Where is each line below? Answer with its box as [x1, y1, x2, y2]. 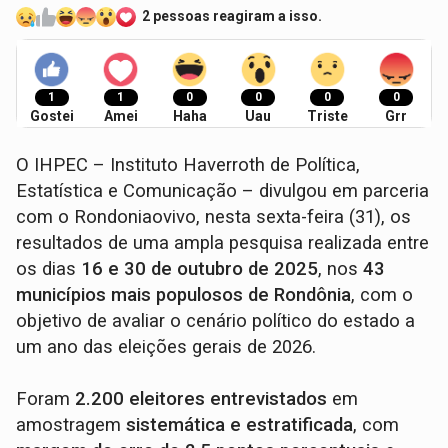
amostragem [16, 414, 127, 437]
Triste [306, 108, 348, 125]
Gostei [29, 108, 74, 125]
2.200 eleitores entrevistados [75, 388, 328, 411]
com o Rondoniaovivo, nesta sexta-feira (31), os [16, 206, 412, 229]
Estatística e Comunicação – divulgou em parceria [16, 180, 430, 203]
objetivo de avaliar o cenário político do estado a [16, 310, 416, 333]
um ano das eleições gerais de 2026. [16, 336, 317, 359]
